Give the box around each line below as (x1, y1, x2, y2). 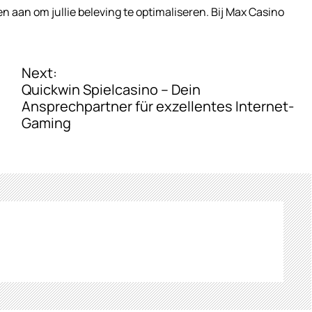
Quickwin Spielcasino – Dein (22, 80, 201, 100)
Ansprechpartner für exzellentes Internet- (22, 97, 295, 116)
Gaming (22, 114, 72, 133)
